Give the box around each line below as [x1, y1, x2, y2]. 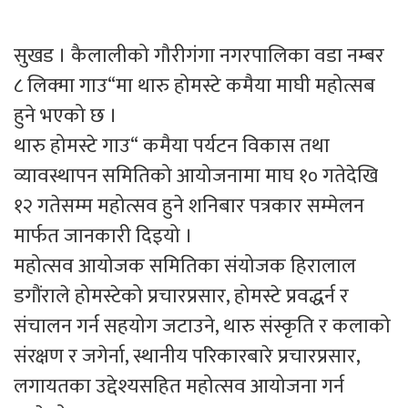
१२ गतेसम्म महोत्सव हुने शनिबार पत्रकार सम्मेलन [14, 189, 364, 223]
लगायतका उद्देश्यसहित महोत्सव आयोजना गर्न [14, 369, 344, 403]
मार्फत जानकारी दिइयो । [14, 219, 193, 253]
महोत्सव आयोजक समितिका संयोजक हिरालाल [14, 249, 356, 283]
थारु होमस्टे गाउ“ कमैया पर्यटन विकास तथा [14, 128, 330, 163]
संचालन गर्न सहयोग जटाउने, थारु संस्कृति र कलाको [14, 309, 391, 343]
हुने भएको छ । [14, 98, 117, 133]
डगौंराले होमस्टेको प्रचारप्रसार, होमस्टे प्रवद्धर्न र [14, 279, 349, 313]
